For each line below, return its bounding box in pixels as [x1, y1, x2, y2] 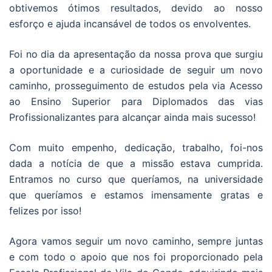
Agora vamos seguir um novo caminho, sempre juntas [9, 235, 263, 248]
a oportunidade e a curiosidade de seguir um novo [9, 64, 263, 76]
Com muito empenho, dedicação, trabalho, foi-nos [9, 141, 263, 154]
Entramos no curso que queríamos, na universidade [9, 173, 263, 186]
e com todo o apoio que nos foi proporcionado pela [9, 251, 263, 263]
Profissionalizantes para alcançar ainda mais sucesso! [9, 111, 256, 124]
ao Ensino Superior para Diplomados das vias [9, 95, 263, 108]
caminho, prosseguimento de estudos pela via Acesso [9, 80, 263, 92]
